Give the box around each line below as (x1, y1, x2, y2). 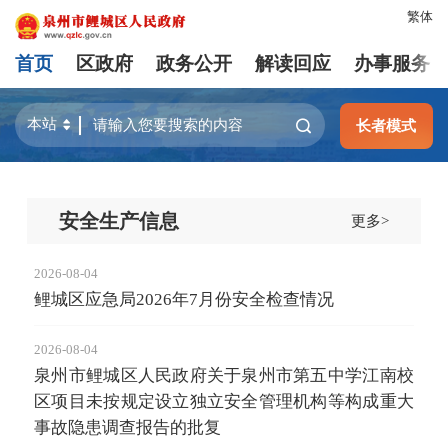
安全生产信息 (58, 210, 179, 233)
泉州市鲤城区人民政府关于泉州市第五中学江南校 (34, 366, 414, 386)
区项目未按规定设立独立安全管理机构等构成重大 (34, 392, 414, 412)
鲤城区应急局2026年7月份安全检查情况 (34, 290, 335, 310)
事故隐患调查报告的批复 (34, 418, 222, 438)
